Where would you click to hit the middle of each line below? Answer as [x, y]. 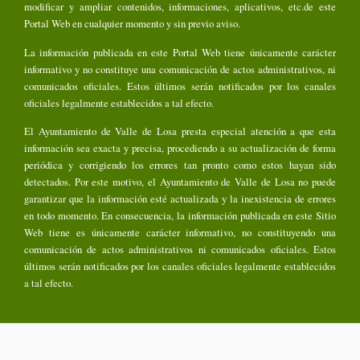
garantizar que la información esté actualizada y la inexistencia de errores [180, 199]
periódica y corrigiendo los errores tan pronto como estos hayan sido [180, 165]
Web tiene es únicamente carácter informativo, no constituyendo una [180, 233]
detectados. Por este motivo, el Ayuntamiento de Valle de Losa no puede [180, 182]
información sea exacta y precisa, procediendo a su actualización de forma [180, 148]
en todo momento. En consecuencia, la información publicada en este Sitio [180, 216]
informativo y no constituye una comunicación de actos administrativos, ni [180, 69]
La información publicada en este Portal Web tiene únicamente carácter [180, 52]
